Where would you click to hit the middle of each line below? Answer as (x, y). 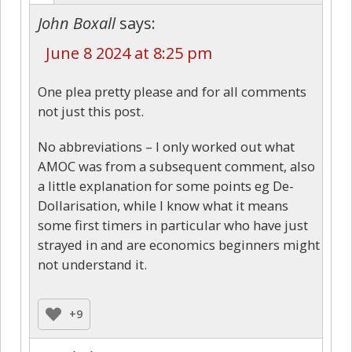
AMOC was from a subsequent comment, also (176, 166)
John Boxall (77, 23)
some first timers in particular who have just (173, 225)
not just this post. (91, 111)
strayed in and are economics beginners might (179, 244)
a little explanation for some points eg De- (166, 185)
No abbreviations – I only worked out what (166, 146)
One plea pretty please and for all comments (172, 91)
